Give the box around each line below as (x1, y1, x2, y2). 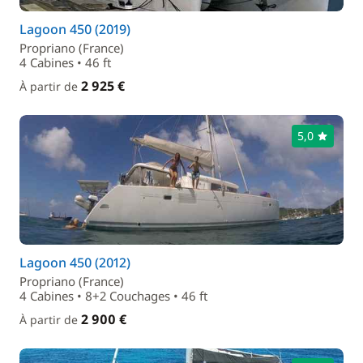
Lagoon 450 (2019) (19, 20, 130, 38)
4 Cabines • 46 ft (19, 54, 111, 70)
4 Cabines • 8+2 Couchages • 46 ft (19, 288, 207, 304)
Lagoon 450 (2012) (19, 254, 130, 271)
